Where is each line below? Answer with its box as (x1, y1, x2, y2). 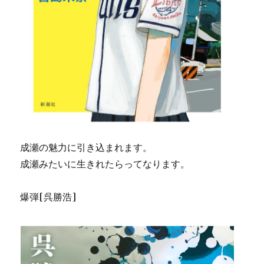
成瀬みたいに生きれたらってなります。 (20, 157, 190, 170)
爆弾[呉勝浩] (20, 190, 77, 203)
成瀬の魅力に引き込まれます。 (20, 141, 153, 153)
